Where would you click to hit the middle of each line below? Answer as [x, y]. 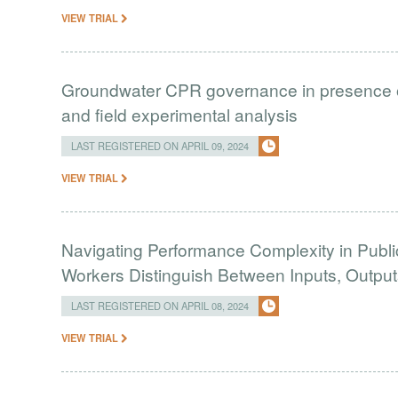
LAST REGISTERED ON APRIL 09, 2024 [160, 146]
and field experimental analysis [180, 114]
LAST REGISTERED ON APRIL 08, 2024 [160, 306]
